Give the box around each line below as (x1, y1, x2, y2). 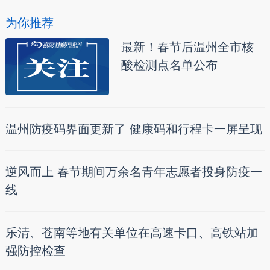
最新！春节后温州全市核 (121, 40, 254, 54)
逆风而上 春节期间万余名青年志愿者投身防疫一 (5, 165, 262, 178)
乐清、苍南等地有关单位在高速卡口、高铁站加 (5, 225, 259, 239)
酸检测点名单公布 (121, 58, 218, 72)
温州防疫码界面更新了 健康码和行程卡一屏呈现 (5, 122, 262, 136)
